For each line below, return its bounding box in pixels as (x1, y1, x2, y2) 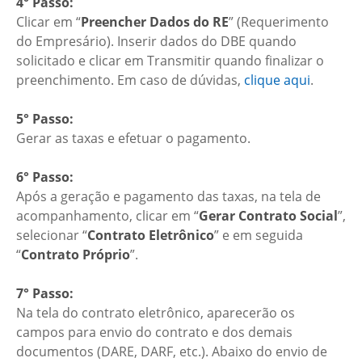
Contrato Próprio (21, 245, 130, 263)
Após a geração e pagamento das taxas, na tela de (16, 187, 321, 205)
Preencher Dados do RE (81, 12, 229, 31)
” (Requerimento (229, 12, 329, 31)
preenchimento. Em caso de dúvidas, (16, 70, 244, 89)
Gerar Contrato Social (199, 206, 338, 225)
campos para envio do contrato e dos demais (16, 322, 293, 341)
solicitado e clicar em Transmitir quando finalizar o (16, 51, 324, 69)
